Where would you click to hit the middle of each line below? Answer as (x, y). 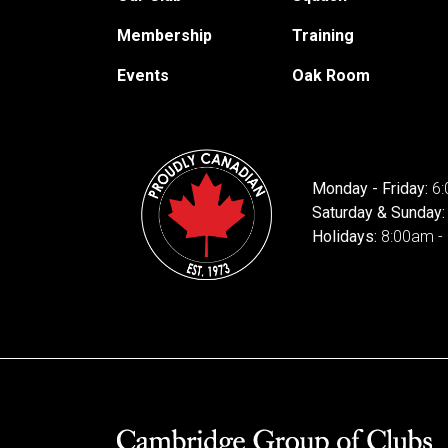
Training (322, 35)
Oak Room (330, 75)
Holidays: (346, 236)
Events (143, 75)
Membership (164, 35)
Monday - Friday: (371, 188)
